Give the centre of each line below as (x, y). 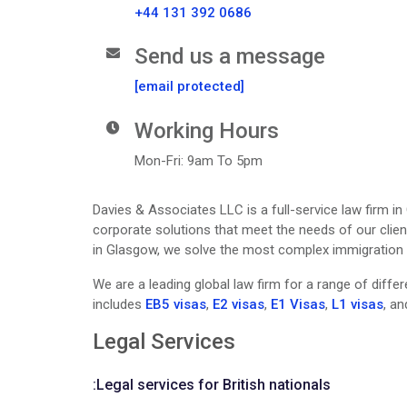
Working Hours (207, 130)
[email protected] (189, 86)
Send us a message (230, 56)
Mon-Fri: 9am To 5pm (199, 160)
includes (119, 304)
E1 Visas (298, 304)
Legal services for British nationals (213, 384)
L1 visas (357, 304)
